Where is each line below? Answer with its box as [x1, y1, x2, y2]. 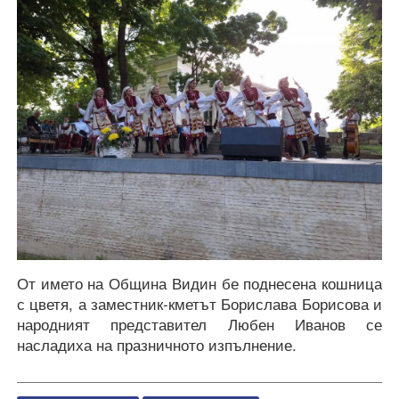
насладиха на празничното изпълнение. [17, 333, 297, 355]
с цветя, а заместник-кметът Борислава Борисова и [17, 292, 382, 314]
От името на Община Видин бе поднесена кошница [17, 272, 382, 294]
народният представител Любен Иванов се [17, 313, 382, 335]
